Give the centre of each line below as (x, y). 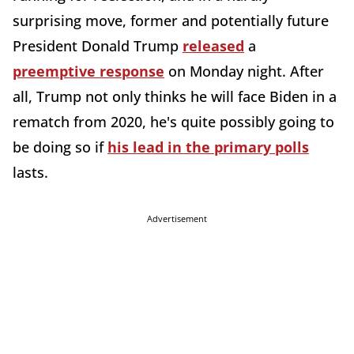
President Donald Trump (98, 46)
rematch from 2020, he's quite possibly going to (173, 122)
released (213, 46)
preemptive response (88, 72)
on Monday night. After (244, 72)
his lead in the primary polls (208, 147)
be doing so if (60, 147)
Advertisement (177, 219)
